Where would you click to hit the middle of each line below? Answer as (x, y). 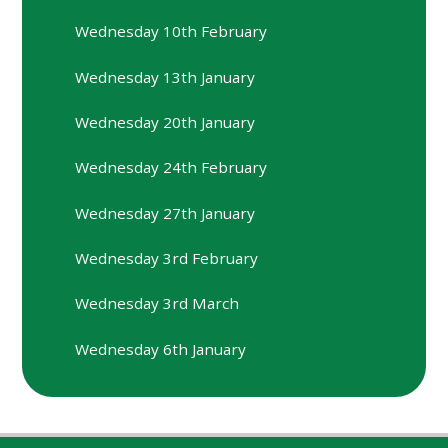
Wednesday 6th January (161, 348)
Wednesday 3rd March (157, 303)
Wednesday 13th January (165, 76)
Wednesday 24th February (171, 167)
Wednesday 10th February (171, 31)
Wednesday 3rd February (167, 257)
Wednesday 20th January (165, 121)
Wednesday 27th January (165, 212)
